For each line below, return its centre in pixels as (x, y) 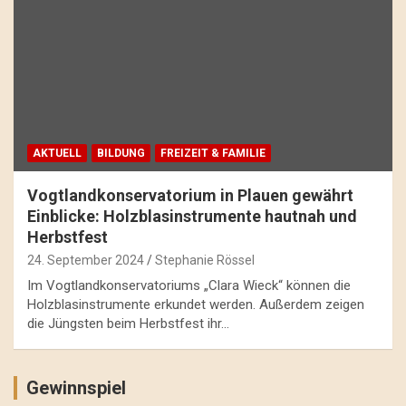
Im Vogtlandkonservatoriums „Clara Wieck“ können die (189, 285)
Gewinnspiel (76, 387)
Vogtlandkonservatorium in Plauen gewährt (190, 195)
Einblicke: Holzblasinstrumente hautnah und (192, 216)
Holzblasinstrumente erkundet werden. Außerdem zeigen (196, 304)
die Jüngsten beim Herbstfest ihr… (128, 323)
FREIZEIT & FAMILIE (213, 153)
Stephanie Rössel (205, 260)
